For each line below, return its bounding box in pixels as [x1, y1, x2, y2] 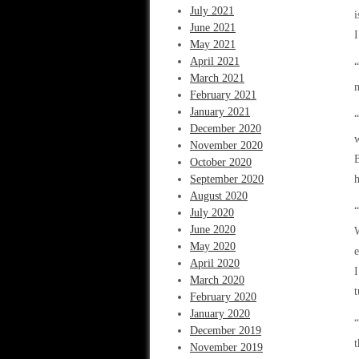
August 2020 [190, 190, 248, 202]
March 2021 [190, 72, 244, 84]
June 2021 [190, 22, 236, 34]
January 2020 [190, 308, 250, 320]
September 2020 [190, 173, 264, 185]
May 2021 [190, 38, 236, 50]
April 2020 [190, 257, 240, 269]
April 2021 [190, 55, 240, 67]
